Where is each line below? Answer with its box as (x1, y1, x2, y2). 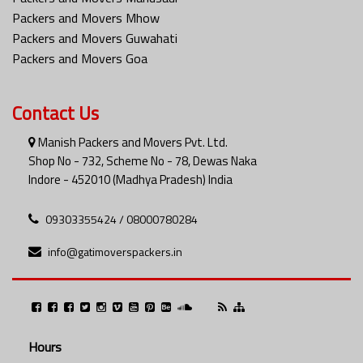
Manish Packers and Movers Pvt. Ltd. (36, 132, 228, 152)
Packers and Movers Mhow (12, 7, 160, 28)
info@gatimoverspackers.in (48, 242, 182, 260)
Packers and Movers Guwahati (12, 28, 177, 48)
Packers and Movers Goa (12, 48, 147, 68)
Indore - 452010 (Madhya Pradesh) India (28, 169, 233, 189)
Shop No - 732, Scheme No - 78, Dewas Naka (28, 151, 257, 170)
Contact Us (12, 98, 99, 127)
